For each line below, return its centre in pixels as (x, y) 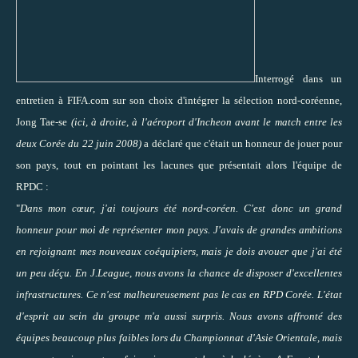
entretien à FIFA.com (62, 100)
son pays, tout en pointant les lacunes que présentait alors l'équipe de (179, 165)
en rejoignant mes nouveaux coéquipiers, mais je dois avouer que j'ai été (179, 251)
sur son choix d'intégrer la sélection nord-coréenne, (225, 100)
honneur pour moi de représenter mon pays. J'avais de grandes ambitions (179, 229)
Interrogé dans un (298, 78)
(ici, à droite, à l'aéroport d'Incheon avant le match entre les (206, 121)
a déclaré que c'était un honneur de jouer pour (242, 143)
